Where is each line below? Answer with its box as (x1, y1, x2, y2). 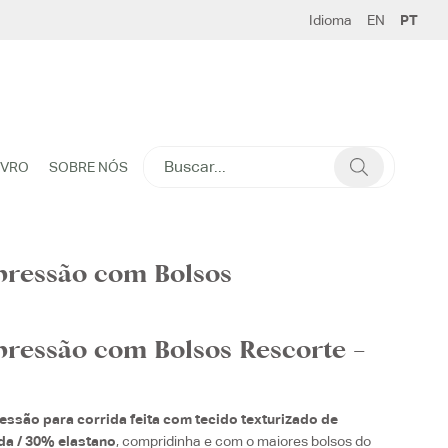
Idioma (309, 12, 352, 28)
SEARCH (142, 148, 198, 165)
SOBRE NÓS (48, 159, 128, 176)
